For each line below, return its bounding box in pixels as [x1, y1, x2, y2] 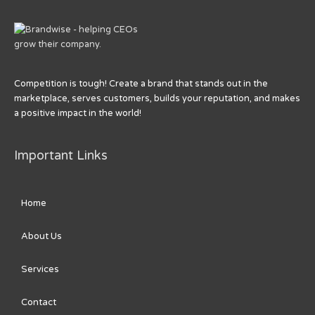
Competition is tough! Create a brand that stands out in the [14, 78, 268, 90]
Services [21, 263, 59, 275]
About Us [21, 230, 62, 242]
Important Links [14, 148, 108, 164]
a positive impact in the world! [14, 108, 141, 120]
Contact [21, 296, 56, 308]
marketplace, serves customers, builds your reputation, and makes [14, 93, 300, 105]
